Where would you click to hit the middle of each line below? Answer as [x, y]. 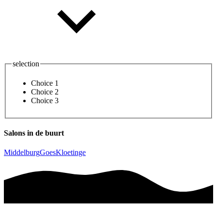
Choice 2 [45, 92]
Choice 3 [45, 101]
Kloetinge [71, 152]
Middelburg [22, 152]
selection [26, 64]
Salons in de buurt [34, 133]
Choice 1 [45, 83]
